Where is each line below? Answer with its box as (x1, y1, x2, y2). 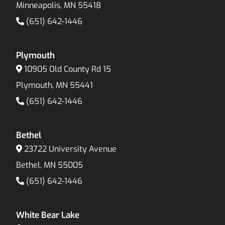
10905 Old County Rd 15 (24, 64, 111, 75)
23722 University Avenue (24, 144, 117, 155)
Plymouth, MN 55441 (16, 80, 93, 91)
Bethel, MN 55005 (16, 160, 83, 171)
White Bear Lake (16, 209, 80, 221)
